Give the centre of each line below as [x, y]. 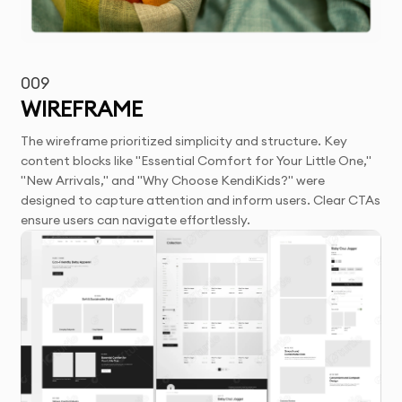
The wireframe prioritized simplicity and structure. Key [184, 140]
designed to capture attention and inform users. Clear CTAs [201, 200]
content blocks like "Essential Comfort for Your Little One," [197, 160]
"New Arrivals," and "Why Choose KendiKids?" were [173, 180]
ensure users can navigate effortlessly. [136, 219]
